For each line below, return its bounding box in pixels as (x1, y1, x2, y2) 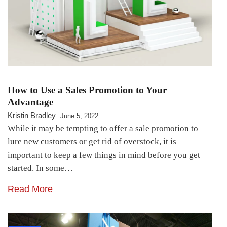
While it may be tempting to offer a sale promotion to (8, 124, 198, 134)
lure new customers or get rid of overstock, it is (8, 137, 176, 147)
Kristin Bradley (8, 111, 56, 120)
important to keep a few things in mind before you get (8, 150, 200, 160)
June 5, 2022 (60, 112, 98, 120)
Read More (8, 184, 53, 195)
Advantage (8, 97, 53, 108)
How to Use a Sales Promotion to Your (8, 85, 167, 96)
